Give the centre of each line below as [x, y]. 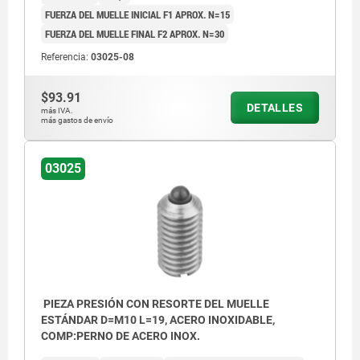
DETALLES [274, 108]
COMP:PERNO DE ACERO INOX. [121, 335]
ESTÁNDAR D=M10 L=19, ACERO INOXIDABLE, [158, 319]
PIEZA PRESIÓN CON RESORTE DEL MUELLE [155, 303]
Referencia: [66, 57]
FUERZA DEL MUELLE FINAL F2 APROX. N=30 [135, 34]
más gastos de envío [77, 121]
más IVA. [57, 111]
